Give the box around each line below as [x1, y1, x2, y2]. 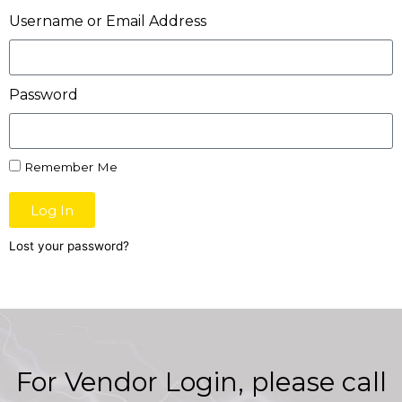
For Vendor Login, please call [15, 366, 387, 398]
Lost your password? [9, 239, 129, 254]
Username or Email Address [9, 13, 206, 31]
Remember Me [21, 160, 118, 175]
